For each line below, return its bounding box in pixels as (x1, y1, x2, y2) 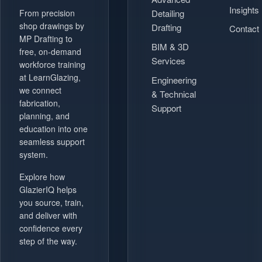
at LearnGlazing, (19, 71, 81, 84)
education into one (19, 123, 88, 135)
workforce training (19, 58, 85, 71)
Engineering (151, 73, 196, 86)
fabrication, (19, 97, 60, 109)
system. (19, 149, 48, 161)
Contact (229, 22, 259, 35)
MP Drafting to (19, 33, 73, 45)
